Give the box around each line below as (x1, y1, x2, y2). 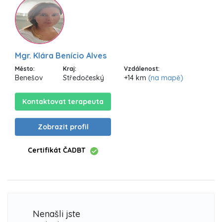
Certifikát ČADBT (28, 146, 85, 155)
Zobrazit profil (37, 122, 89, 132)
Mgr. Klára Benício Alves (15, 51, 107, 61)
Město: (15, 65, 35, 73)
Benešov (15, 73, 43, 83)
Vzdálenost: (124, 65, 160, 73)
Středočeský (63, 73, 104, 83)
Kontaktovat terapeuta (22, 97, 104, 107)
